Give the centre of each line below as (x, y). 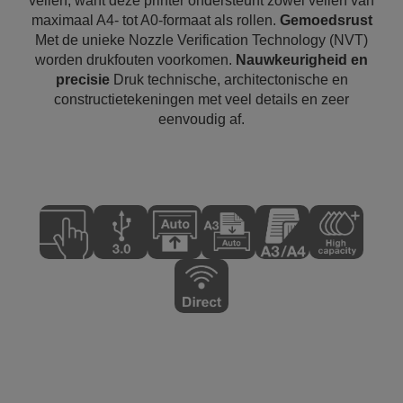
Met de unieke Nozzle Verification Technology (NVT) (201, 40)
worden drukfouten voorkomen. (135, 60)
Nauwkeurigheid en (302, 60)
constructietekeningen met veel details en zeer (201, 99)
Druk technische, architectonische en (228, 80)
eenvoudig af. (201, 119)
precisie (82, 80)
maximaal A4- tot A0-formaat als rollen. (155, 20)
